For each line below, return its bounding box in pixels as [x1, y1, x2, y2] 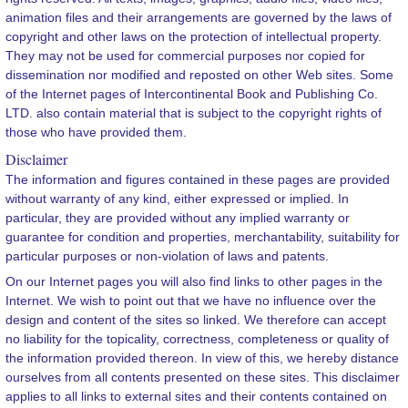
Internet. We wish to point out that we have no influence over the [5, 293, 377, 309]
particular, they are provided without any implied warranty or [5, 210, 351, 226]
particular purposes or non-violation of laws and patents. [5, 249, 330, 264]
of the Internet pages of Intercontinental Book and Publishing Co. [5, 87, 379, 102]
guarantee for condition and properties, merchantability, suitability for [5, 229, 401, 245]
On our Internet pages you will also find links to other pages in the [5, 274, 383, 290]
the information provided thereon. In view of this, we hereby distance [5, 351, 400, 366]
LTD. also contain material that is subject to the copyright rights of [5, 106, 382, 121]
